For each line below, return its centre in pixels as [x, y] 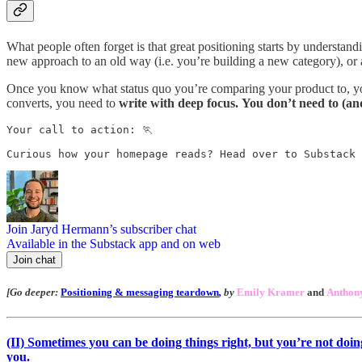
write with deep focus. [179, 103]
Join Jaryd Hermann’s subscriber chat [101, 229]
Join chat [34, 259]
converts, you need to [63, 103]
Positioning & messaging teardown [140, 292]
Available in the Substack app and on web [114, 243]
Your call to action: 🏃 [80, 129]
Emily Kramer [271, 292]
